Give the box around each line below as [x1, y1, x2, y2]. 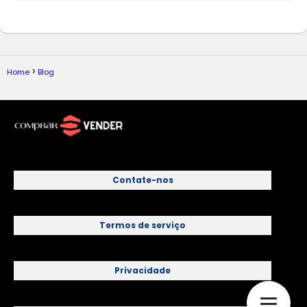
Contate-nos [112, 173, 173, 186]
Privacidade [114, 264, 171, 276]
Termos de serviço [99, 219, 186, 231]
